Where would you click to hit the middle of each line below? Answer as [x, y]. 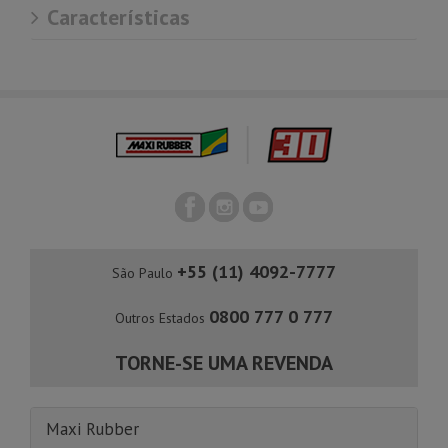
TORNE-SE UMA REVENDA [224, 363]
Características [115, 17]
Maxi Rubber [92, 429]
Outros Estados [162, 318]
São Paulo [144, 273]
